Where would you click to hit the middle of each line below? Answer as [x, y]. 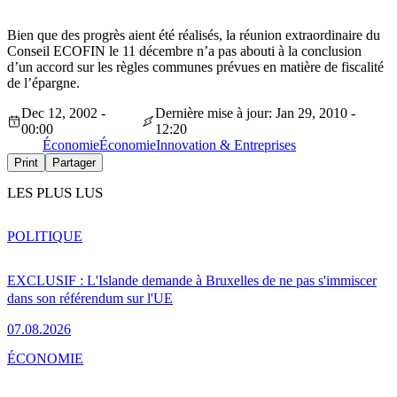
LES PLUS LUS [55, 193]
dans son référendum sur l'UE [90, 298]
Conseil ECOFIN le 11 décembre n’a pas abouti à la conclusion [184, 51]
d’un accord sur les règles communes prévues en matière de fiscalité [195, 67]
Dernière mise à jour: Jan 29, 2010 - [255, 113]
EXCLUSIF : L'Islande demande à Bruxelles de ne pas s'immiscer [192, 280]
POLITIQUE [45, 236]
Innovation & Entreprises [226, 145]
